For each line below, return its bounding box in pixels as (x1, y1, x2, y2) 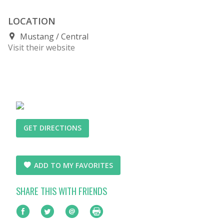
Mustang (20, 30, 56, 42)
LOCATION (8, 14, 55, 27)
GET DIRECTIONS (23, 123, 81, 133)
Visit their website (8, 41, 75, 53)
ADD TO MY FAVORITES (34, 160, 113, 170)
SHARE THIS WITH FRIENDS (16, 184, 107, 198)
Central (61, 30, 88, 42)
